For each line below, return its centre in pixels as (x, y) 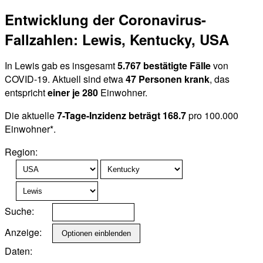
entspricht (26, 93)
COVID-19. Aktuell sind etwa (65, 79)
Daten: (18, 251)
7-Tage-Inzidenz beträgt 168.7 (122, 116)
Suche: (19, 211)
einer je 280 (73, 93)
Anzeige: (23, 232)
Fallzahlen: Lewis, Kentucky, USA (117, 40)
